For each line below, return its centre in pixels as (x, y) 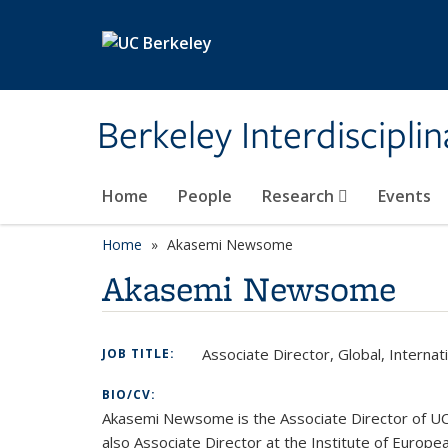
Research (300, 196)
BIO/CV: (131, 394)
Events (404, 196)
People (205, 196)
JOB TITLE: (140, 353)
